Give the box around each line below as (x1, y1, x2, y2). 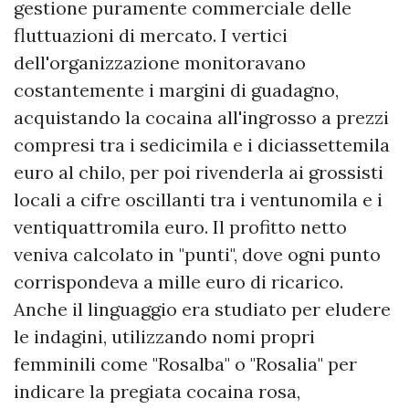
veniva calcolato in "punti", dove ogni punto (14, 243, 381, 267)
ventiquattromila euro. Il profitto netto (14, 215, 347, 239)
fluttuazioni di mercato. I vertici (14, 24, 288, 47)
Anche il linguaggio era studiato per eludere (14, 298, 391, 321)
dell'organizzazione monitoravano (14, 51, 306, 75)
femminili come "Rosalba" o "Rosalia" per (14, 352, 357, 376)
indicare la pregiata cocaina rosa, (14, 380, 300, 404)
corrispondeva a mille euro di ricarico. (14, 270, 343, 294)
